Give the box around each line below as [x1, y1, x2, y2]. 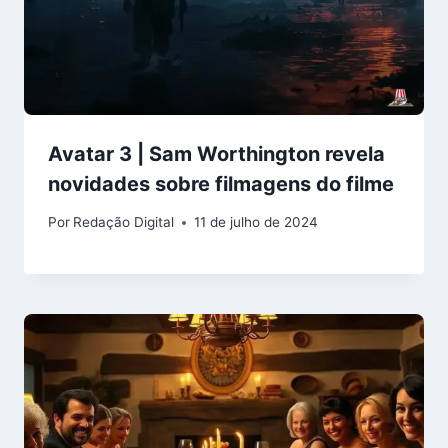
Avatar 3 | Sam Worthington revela [48, 141, 385, 166]
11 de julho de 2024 [194, 214, 319, 231]
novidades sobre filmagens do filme [48, 171, 394, 196]
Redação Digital [73, 214, 175, 231]
